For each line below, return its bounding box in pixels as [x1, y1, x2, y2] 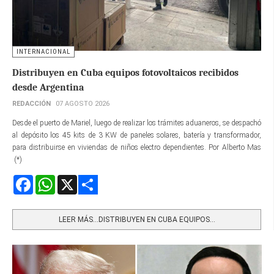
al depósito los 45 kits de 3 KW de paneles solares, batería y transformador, [12, 130, 261, 139]
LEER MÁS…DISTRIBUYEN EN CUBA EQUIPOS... [58, 215, 215, 224]
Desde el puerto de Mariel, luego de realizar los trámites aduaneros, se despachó [12, 118, 261, 127]
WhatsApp [55, 175, 89, 184]
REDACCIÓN [12, 99, 51, 108]
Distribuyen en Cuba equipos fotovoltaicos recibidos [12, 67, 239, 78]
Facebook [33, 175, 62, 184]
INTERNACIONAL [17, 47, 70, 56]
